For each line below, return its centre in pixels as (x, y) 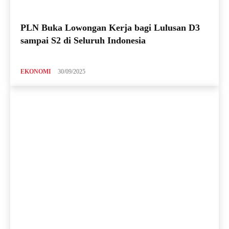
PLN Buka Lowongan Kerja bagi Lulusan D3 (110, 27)
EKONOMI (36, 71)
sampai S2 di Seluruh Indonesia (83, 40)
